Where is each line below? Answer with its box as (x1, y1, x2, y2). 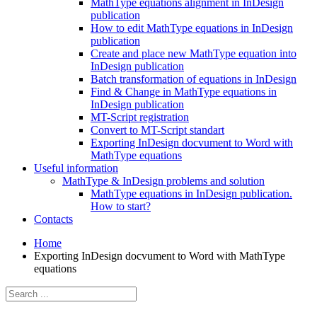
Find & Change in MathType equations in (91, 86, 277, 98)
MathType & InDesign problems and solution (62, 175, 265, 188)
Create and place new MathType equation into (91, 47, 296, 60)
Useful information (34, 162, 118, 175)
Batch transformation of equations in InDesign (91, 73, 296, 86)
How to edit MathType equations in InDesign (91, 22, 293, 35)
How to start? (91, 200, 151, 213)
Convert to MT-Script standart (91, 124, 224, 137)
